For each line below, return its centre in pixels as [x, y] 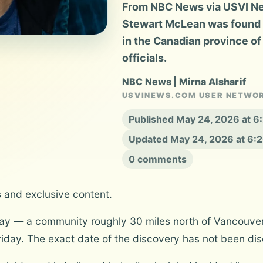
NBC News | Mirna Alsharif [184, 82]
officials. [144, 58]
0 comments [157, 159]
